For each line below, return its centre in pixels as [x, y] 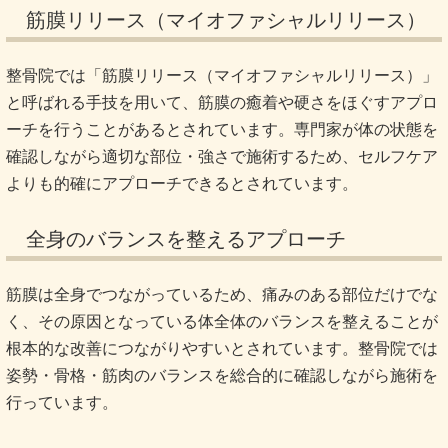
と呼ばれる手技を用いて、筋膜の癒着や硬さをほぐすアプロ [222, 102]
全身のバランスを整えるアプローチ [186, 238]
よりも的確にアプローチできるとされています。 [182, 183]
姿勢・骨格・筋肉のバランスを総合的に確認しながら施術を [222, 375]
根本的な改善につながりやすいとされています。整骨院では [222, 348]
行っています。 [62, 402]
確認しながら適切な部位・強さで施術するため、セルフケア [222, 156]
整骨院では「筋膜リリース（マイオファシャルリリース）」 [222, 75]
